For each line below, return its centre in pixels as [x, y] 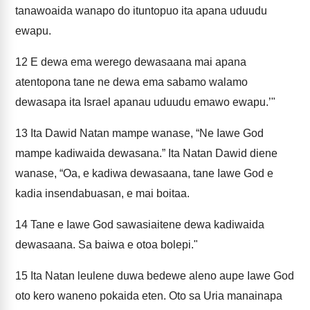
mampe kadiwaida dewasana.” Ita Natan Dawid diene [146, 153]
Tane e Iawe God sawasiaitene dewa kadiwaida [146, 225]
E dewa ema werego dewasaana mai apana [137, 62]
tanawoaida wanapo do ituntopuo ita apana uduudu [141, 11]
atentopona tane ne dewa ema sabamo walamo [131, 82]
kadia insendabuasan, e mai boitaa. [102, 193]
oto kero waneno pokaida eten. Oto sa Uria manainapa [149, 296]
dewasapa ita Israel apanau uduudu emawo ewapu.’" [145, 102]
